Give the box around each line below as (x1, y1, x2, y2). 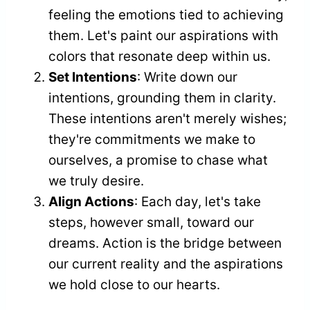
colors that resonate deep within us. (48, 48, 271, 65)
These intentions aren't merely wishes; (48, 111, 286, 127)
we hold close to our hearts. (48, 277, 220, 293)
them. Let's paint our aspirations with (48, 28, 278, 44)
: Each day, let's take (134, 194, 261, 210)
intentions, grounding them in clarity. (48, 90, 276, 107)
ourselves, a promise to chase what (48, 152, 268, 169)
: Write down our (137, 69, 237, 86)
